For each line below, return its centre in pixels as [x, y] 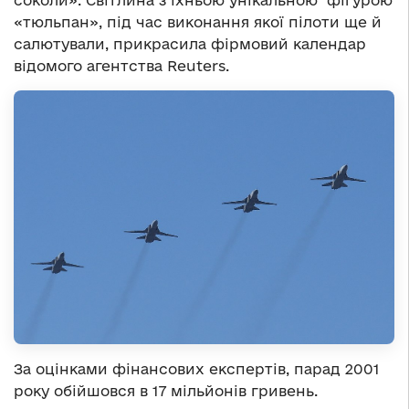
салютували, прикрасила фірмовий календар [190, 43]
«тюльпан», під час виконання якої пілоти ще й [198, 21]
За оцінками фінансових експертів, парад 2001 [197, 368]
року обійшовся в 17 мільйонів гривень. [166, 390]
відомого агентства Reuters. [121, 65]
